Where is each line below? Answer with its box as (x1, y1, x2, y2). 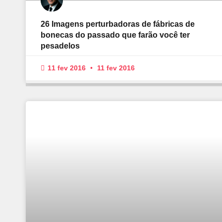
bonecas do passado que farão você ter (41, 31, 190, 40)
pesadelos (41, 42, 80, 51)
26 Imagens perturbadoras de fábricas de (41, 20, 195, 29)
